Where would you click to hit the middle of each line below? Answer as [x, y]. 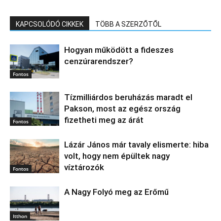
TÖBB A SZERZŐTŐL [128, 24]
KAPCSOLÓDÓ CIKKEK [50, 24]
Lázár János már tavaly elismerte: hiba [136, 144]
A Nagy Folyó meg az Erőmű [116, 192]
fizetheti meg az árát [104, 120]
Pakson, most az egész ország [122, 108]
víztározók [84, 167]
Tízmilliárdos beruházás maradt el [128, 97]
